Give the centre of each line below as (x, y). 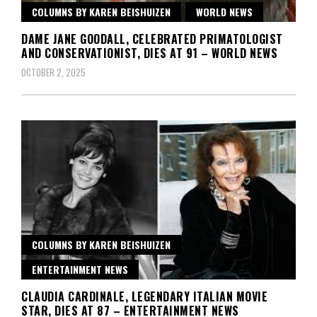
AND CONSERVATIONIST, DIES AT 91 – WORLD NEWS (149, 53)
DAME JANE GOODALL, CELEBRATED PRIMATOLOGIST (152, 39)
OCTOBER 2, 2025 (53, 72)
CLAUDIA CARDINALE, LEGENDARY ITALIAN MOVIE (144, 296)
